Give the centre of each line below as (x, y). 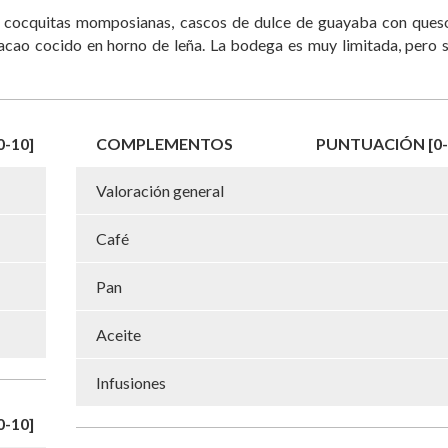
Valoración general (160, 190)
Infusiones (131, 382)
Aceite (118, 334)
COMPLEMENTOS (164, 143)
